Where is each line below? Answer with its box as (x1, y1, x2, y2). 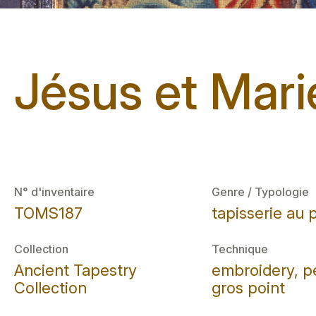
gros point (211, 279, 285, 297)
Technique (211, 242, 268, 256)
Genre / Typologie (211, 185, 309, 199)
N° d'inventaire (14, 185, 95, 199)
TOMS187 (14, 204, 83, 222)
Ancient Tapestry (14, 261, 137, 279)
